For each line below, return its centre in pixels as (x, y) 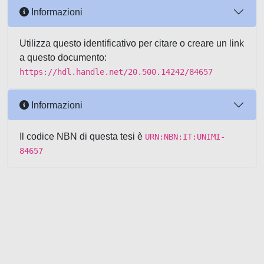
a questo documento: (63, 57)
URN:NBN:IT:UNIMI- (185, 137)
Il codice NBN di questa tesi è (82, 136)
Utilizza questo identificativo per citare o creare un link (132, 43)
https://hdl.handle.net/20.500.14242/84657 (116, 72)
